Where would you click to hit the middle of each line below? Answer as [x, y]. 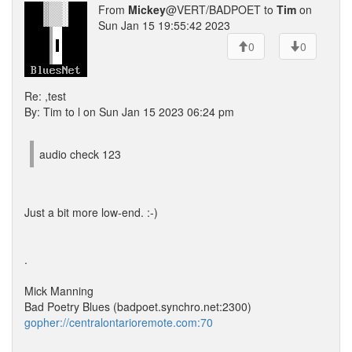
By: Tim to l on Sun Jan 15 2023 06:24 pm [129, 112]
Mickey [147, 9]
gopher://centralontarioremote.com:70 [119, 322]
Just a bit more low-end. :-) [91, 212]
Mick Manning [59, 291]
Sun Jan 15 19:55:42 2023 [164, 25]
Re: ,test [45, 96]
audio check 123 [80, 154]
